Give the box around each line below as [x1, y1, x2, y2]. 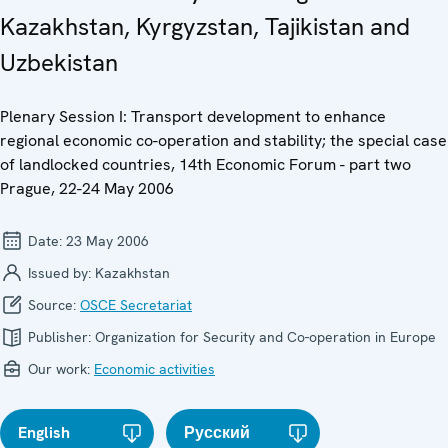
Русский [184, 421, 251, 443]
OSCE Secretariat [80, 295, 192, 314]
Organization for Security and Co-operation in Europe [95, 327, 436, 346]
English [18, 421, 70, 443]
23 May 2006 [66, 231, 149, 250]
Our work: [24, 359, 94, 378]
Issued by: [24, 263, 95, 282]
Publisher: [24, 327, 95, 346]
